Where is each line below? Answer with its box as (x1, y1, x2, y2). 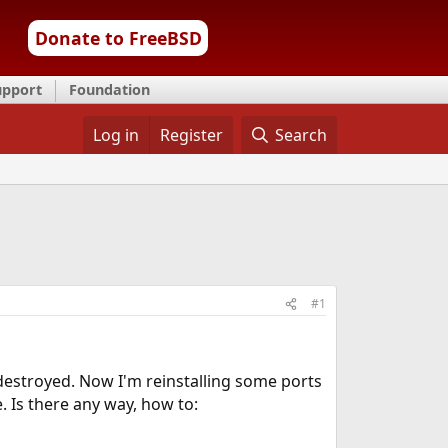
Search (275, 124, 328, 146)
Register (159, 124, 223, 146)
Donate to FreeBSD (34, 26, 202, 50)
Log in (92, 124, 139, 146)
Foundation (69, 80, 150, 99)
